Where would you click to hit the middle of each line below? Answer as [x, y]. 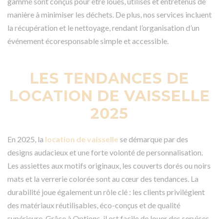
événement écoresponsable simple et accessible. [88, 41]
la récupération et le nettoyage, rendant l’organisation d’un [103, 27]
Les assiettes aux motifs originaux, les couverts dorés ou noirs [109, 165]
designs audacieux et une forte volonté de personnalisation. [105, 152]
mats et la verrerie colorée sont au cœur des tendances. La [103, 178]
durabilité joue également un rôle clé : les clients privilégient [106, 192]
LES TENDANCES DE [109, 78]
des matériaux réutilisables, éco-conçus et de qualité [94, 205]
